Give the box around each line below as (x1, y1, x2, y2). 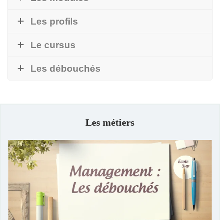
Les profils (30, 16, 78, 27)
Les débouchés (30, 63, 101, 74)
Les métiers (85, 116, 135, 128)
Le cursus (30, 39, 76, 50)
